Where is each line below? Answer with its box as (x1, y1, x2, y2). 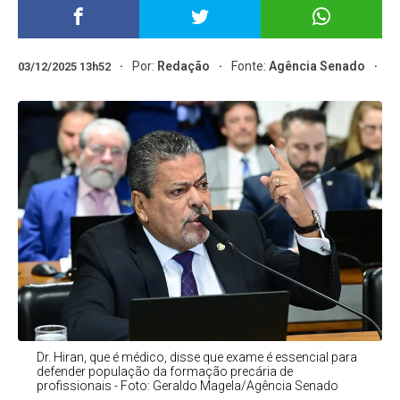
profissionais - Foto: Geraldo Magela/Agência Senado (36, 379, 338, 394)
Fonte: (231, 59, 270, 73)
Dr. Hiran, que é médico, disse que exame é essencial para (36, 350, 357, 365)
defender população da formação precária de (36, 364, 293, 379)
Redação (157, 59, 211, 73)
